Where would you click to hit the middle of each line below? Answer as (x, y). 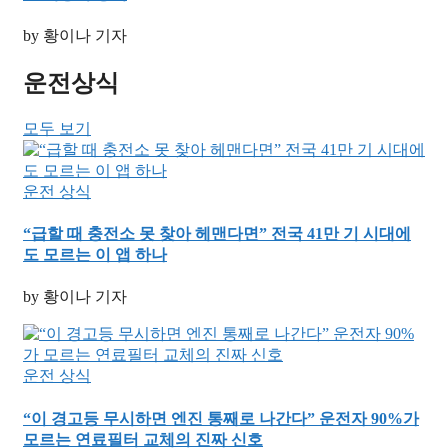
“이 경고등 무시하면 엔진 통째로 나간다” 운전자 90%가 (221, 418)
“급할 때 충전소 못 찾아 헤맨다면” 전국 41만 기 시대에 (217, 234)
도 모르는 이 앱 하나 (95, 255)
